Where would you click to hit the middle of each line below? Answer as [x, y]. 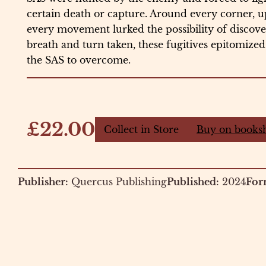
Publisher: [43, 181]
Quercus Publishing [119, 181]
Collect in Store [141, 130]
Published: [193, 181]
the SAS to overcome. [79, 60]
